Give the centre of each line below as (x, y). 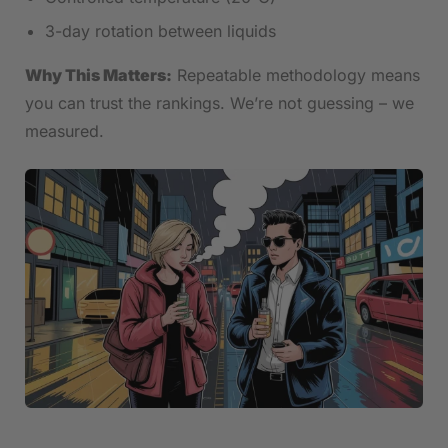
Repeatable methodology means (296, 75)
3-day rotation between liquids (160, 31)
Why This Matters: (98, 75)
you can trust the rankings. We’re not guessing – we (219, 103)
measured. (64, 131)
